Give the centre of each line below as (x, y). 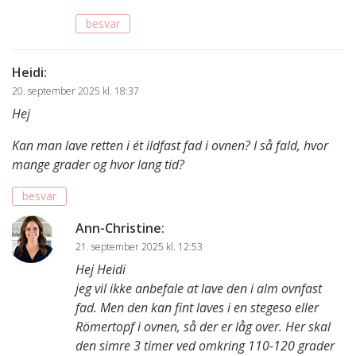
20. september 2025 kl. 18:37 (75, 91)
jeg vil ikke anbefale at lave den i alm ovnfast (199, 288)
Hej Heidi (101, 269)
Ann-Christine (118, 228)
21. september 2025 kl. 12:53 (139, 246)
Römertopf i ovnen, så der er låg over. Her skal (203, 326)
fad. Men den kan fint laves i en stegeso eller (197, 307)
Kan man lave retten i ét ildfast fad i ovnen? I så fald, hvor (170, 145)
